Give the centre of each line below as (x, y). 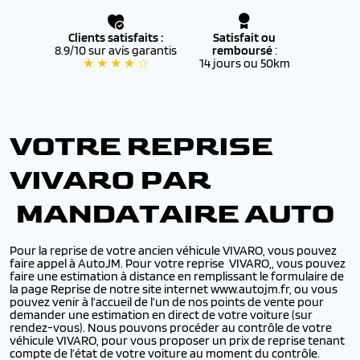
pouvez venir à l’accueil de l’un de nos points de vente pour (167, 302)
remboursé (243, 50)
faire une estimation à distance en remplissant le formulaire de (177, 276)
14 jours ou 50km (244, 63)
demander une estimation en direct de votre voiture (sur (161, 315)
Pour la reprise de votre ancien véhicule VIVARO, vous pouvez (173, 250)
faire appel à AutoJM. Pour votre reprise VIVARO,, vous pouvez (178, 263)
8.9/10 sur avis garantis (116, 50)
